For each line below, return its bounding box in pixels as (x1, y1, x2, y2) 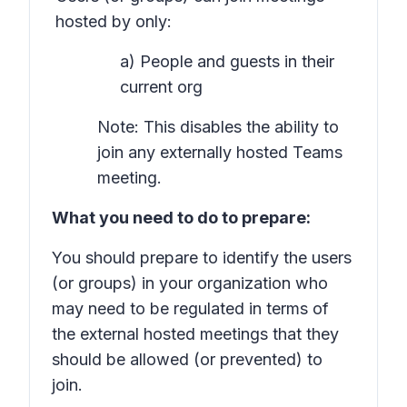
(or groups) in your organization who (52, 273, 328, 293)
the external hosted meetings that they (52, 324, 339, 343)
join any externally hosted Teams (97, 143, 342, 162)
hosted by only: (55, 12, 172, 31)
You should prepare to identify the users (52, 248, 352, 267)
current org (120, 77, 203, 96)
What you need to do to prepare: (52, 208, 311, 227)
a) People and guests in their (120, 52, 334, 71)
